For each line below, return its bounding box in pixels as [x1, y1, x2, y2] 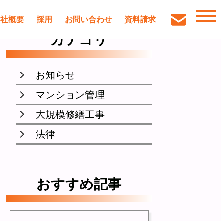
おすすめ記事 [37, 177, 121, 192]
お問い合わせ [65, 15, 112, 24]
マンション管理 [36, 89, 105, 100]
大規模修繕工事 [36, 109, 105, 120]
